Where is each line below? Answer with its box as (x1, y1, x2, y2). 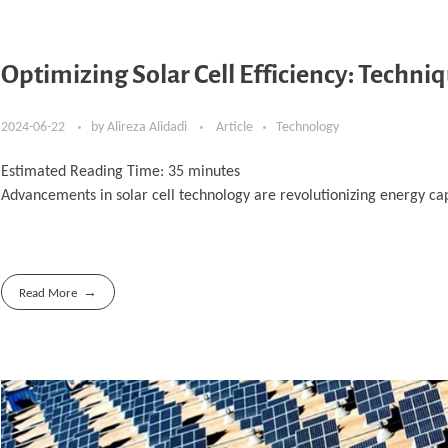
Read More (19, 286, 78, 300)
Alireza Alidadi (107, 119, 190, 135)
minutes (188, 163, 240, 180)
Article (216, 119, 253, 135)
